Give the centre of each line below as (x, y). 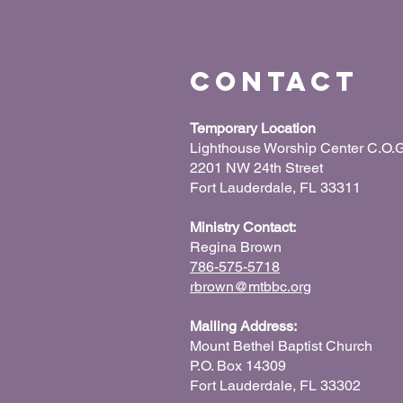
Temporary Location (253, 128)
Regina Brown (236, 247)
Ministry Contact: (243, 227)
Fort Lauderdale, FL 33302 (275, 385)
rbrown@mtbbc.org (251, 287)
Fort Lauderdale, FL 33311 (275, 188)
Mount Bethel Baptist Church (281, 346)
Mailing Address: (243, 326)
